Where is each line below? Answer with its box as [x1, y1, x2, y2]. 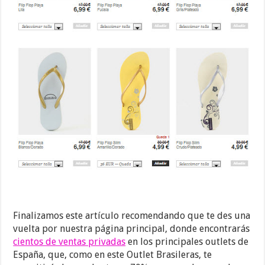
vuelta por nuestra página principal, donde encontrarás [13, 222, 250, 234]
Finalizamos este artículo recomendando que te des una [13, 209, 251, 221]
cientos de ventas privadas [13, 235, 126, 247]
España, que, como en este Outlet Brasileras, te [13, 248, 212, 260]
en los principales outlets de [125, 235, 249, 247]
